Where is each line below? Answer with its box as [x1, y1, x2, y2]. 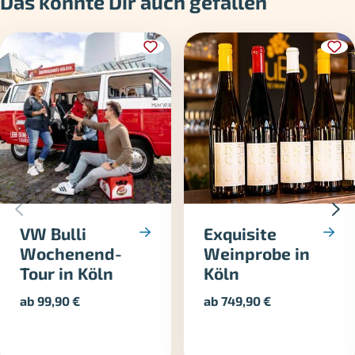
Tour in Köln [20, 263, 114, 284]
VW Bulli [20, 223, 87, 244]
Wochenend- [20, 243, 123, 264]
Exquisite [204, 223, 277, 244]
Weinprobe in [204, 243, 311, 264]
